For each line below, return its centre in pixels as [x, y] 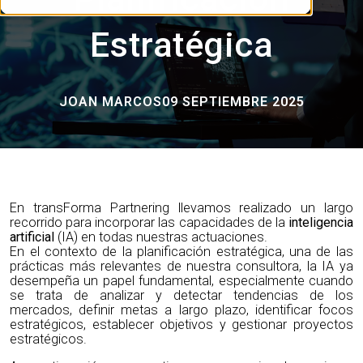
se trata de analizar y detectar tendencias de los [181, 295]
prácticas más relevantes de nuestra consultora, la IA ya [181, 266]
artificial [32, 237]
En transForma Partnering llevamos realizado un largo [181, 207]
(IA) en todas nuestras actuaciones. [161, 237]
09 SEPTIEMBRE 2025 [233, 101]
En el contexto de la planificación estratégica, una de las [181, 251]
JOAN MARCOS [110, 101]
